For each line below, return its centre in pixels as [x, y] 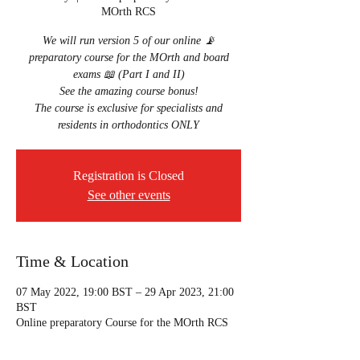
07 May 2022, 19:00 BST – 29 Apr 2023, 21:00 [125, 292]
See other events [129, 195]
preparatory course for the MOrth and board [129, 57]
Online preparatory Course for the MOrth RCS [122, 323]
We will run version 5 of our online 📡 [129, 41]
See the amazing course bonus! [129, 91]
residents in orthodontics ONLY [129, 125]
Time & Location [72, 261]
